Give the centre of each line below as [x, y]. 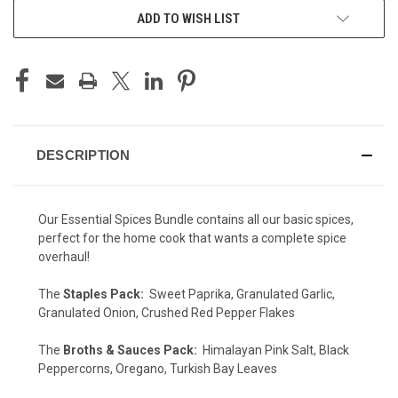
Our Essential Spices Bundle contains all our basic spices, [196, 219]
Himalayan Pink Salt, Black [275, 350]
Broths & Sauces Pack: [131, 350]
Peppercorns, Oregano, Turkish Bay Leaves [158, 368]
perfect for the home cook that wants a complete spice [192, 238]
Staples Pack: [105, 294]
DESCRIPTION [83, 155]
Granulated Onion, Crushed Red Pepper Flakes [167, 312]
